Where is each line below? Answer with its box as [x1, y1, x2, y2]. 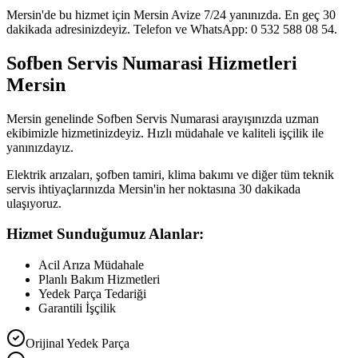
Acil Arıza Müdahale [38, 258, 144, 272]
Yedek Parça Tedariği [38, 287, 146, 301]
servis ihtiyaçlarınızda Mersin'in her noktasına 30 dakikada [6, 181, 300, 196]
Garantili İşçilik [38, 301, 116, 316]
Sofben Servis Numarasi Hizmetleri [6, 52, 297, 74]
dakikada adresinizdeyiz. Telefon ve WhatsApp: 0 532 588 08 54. [6, 22, 337, 36]
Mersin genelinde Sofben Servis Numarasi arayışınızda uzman [6, 111, 319, 125]
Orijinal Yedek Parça [26, 336, 129, 351]
